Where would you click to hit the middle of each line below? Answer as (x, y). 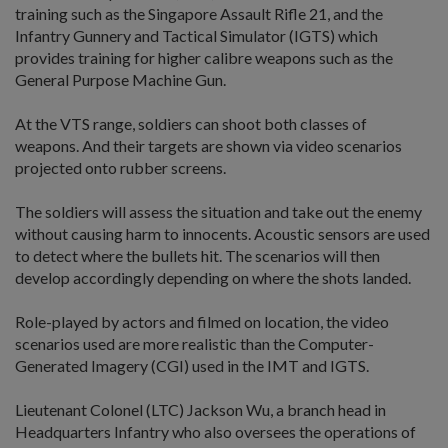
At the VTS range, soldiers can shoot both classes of (191, 123)
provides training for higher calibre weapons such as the (204, 57)
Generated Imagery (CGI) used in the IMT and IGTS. (192, 365)
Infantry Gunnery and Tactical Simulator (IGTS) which (196, 35)
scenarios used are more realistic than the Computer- (194, 343)
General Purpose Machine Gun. (120, 79)
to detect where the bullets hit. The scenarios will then (197, 255)
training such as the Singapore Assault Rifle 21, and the (199, 13)
